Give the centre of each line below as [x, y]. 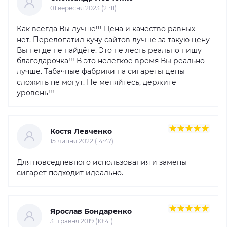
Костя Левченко [81, 131]
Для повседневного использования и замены [102, 162]
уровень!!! [35, 92]
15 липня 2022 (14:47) [82, 141]
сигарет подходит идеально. [70, 173]
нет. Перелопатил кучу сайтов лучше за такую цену [113, 39]
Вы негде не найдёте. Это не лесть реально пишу [109, 50]
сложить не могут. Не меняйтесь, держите [97, 82]
